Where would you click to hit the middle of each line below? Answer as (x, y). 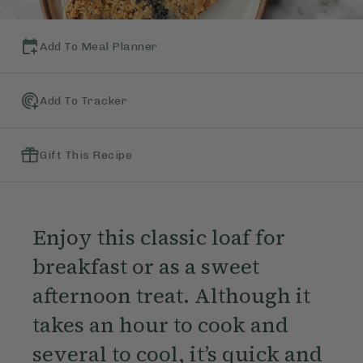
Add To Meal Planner (99, 46)
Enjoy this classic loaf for (158, 238)
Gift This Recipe (86, 155)
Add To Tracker (83, 100)
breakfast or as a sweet (145, 267)
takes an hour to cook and (160, 325)
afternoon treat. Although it (171, 296)
